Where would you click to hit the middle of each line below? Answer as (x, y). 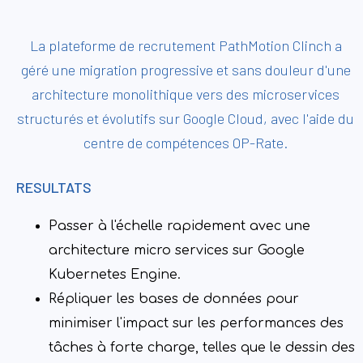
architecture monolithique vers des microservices (186, 94)
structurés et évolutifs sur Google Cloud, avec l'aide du (186, 118)
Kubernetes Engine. (115, 275)
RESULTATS (54, 187)
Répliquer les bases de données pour (174, 299)
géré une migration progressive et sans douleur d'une (186, 70)
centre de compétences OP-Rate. (186, 143)
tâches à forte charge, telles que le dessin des (202, 348)
